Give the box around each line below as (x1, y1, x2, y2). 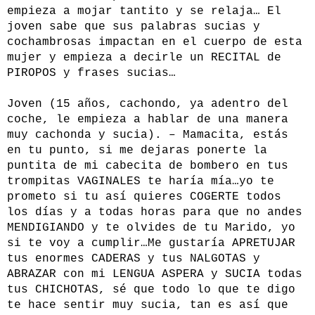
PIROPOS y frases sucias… (7, 67, 176, 80)
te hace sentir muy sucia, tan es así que (7, 299, 288, 312)
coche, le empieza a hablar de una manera (7, 113, 288, 127)
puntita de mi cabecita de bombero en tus (7, 160, 288, 173)
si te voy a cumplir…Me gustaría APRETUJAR (7, 237, 295, 250)
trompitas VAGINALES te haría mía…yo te (7, 175, 274, 188)
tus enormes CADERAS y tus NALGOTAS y (7, 252, 260, 266)
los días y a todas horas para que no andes (7, 206, 302, 219)
